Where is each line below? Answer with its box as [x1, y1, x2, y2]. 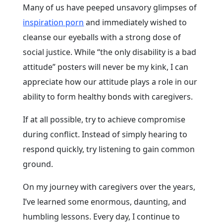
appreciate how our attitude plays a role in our [23, 76, 198, 88]
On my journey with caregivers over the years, [23, 181, 196, 193]
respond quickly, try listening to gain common [23, 144, 195, 155]
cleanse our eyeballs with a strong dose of [23, 32, 181, 43]
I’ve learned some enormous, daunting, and [23, 196, 187, 208]
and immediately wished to [84, 17, 187, 28]
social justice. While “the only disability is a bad [23, 47, 197, 58]
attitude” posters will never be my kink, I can [23, 61, 189, 73]
